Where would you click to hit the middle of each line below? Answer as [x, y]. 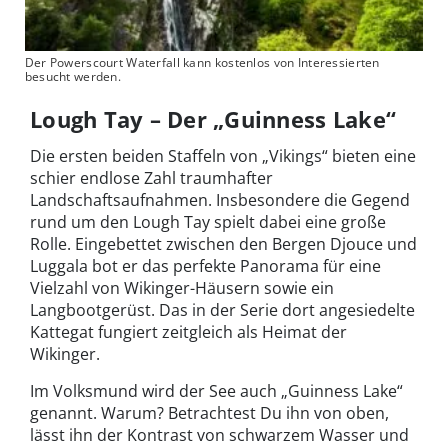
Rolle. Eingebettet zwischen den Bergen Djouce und [223, 243]
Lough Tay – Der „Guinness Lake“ [213, 118]
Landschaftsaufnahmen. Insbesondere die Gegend [220, 199]
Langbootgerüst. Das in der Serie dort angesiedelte [222, 309]
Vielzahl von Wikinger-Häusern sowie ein [182, 287]
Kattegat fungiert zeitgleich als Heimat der [188, 331]
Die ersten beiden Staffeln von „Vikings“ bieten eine [223, 155]
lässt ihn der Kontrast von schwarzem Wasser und [219, 434]
